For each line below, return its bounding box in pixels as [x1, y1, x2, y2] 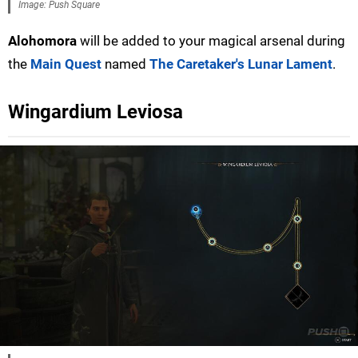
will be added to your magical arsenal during [77, 32, 345, 49]
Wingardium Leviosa [8, 100, 183, 123]
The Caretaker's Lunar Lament [149, 55, 332, 72]
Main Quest [30, 55, 101, 72]
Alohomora [8, 32, 77, 49]
